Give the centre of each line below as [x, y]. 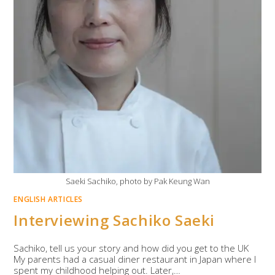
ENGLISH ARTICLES [48, 199]
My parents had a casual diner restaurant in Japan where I [135, 259]
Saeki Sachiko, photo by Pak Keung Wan [137, 181]
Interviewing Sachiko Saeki [114, 220]
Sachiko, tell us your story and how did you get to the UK [131, 248]
